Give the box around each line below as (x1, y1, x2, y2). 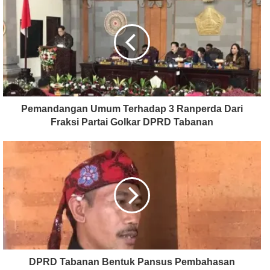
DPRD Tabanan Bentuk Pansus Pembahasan (29, 256, 235, 267)
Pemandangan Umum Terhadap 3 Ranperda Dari (21, 103, 243, 114)
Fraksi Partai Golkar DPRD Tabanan (51, 116, 213, 127)
